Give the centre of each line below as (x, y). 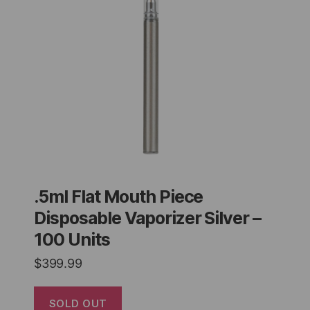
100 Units (72, 239)
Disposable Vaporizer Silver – (148, 218)
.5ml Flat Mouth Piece (119, 196)
